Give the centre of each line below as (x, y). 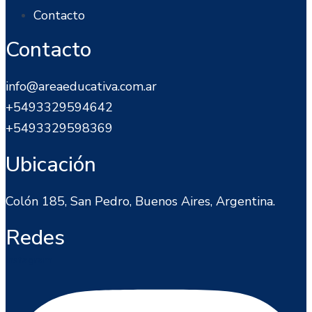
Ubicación (51, 164)
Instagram (29, 259)
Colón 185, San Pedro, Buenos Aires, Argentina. (140, 201)
